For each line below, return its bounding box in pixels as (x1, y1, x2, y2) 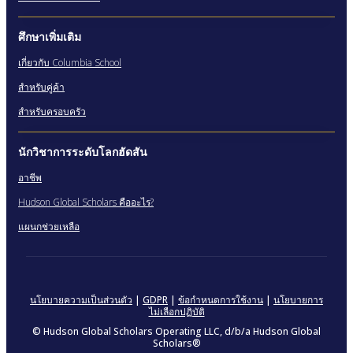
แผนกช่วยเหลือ (18, 220, 80, 234)
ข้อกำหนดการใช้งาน (178, 293, 263, 307)
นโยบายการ (273, 293, 323, 307)
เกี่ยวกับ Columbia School (18, 56, 121, 70)
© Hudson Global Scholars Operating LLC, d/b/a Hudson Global (32, 325, 321, 339)
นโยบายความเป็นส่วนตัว (30, 293, 132, 307)
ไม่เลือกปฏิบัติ (148, 305, 205, 319)
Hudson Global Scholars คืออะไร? (18, 195, 154, 210)
